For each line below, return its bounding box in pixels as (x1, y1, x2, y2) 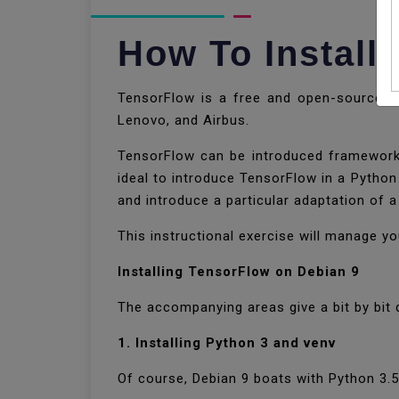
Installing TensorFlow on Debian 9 (118, 264, 360, 280)
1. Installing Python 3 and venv (118, 335, 336, 351)
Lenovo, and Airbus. (118, 112, 254, 128)
